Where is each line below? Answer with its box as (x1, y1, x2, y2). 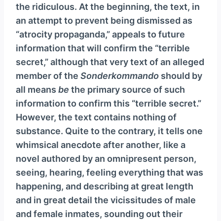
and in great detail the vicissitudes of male (16, 195, 196, 206)
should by (159, 71, 202, 81)
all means (16, 84, 58, 95)
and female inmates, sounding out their (16, 209, 183, 220)
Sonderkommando (80, 71, 159, 81)
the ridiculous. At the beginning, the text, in (16, 1, 200, 12)
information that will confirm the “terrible (16, 43, 190, 54)
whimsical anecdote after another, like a (16, 140, 185, 150)
